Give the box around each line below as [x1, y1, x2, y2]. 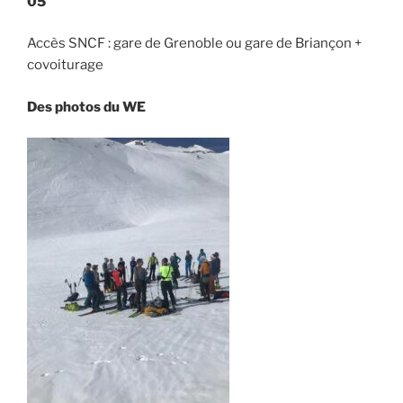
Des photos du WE [27, 98, 146, 115]
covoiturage [27, 57, 103, 74]
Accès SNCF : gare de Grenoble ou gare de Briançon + [27, 35, 362, 52]
